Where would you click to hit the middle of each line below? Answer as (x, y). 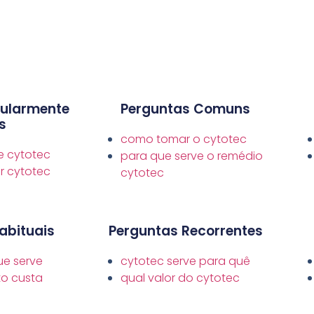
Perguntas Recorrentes (185, 231)
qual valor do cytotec (180, 278)
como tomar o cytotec (184, 139)
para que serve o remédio (192, 156)
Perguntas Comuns (185, 109)
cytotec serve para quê (185, 261)
